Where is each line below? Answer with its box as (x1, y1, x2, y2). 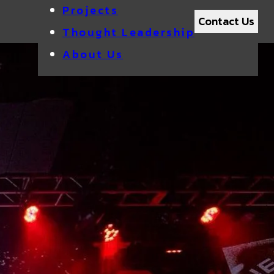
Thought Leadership (62, 24, 194, 40)
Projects (62, 2, 118, 18)
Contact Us (198, 13, 254, 29)
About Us (62, 46, 123, 62)
